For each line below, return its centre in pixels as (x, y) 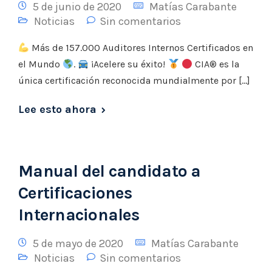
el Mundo (40, 64)
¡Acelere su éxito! (128, 64)
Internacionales (79, 215)
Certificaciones (75, 193)
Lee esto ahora (57, 109)
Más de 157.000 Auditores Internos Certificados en (141, 48)
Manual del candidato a (110, 171)
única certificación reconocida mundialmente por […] (134, 80)
